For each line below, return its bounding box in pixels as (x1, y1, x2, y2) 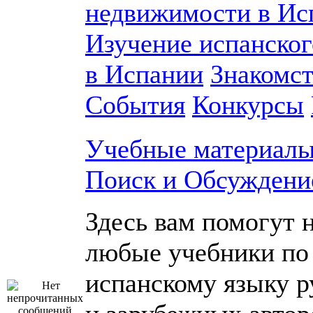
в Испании (85, 59, 203, 89)
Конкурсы (192, 90, 304, 119)
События (85, 90, 185, 119)
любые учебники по (85, 238, 309, 267)
